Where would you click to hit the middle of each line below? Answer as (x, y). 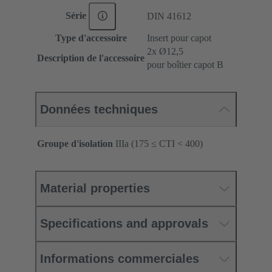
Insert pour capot (179, 38)
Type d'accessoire (91, 38)
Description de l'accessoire (91, 58)
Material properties (95, 189)
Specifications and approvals (124, 224)
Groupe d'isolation (75, 144)
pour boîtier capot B (185, 65)
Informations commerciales (120, 259)
